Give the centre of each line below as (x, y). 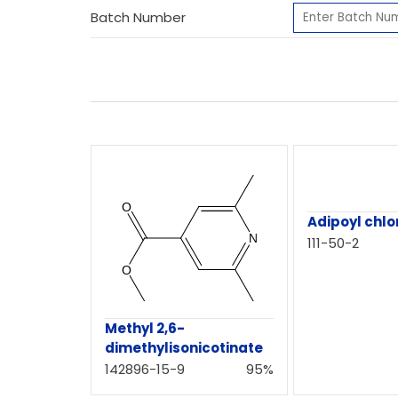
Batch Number (138, 17)
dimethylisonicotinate (184, 347)
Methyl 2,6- (145, 328)
